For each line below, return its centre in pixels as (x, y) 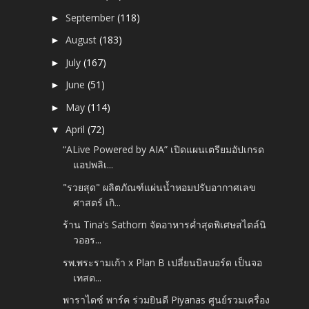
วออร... (88, 240)
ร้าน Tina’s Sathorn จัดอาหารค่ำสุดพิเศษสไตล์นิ (165, 225)
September (92, 17)
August (83, 40)
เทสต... (88, 277)
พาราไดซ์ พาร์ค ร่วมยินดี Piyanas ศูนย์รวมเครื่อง (167, 300)
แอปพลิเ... (93, 165)
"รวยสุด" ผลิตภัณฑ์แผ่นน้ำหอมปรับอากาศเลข (160, 187)
